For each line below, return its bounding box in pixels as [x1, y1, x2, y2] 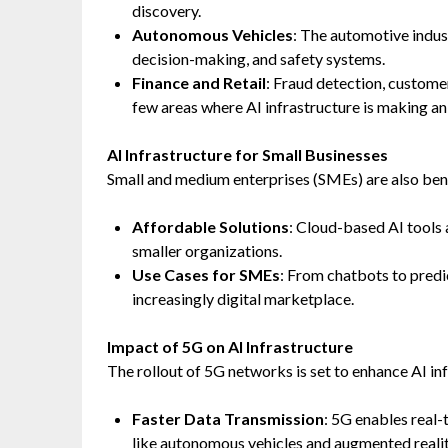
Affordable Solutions [132, 217, 289, 236]
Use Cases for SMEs [132, 265, 280, 284]
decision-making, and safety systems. [132, 49, 385, 68]
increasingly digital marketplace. [132, 289, 354, 308]
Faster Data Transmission [132, 409, 324, 428]
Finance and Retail [132, 73, 266, 92]
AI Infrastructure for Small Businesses [107, 145, 388, 164]
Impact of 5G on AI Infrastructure [107, 337, 353, 356]
